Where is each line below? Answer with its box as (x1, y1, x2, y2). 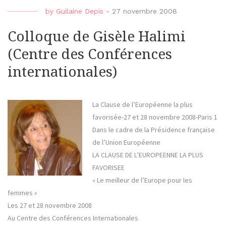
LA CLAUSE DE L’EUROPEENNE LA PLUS (92, 150, 203, 160)
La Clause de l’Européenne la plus (92, 100, 193, 109)
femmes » (8, 188, 37, 198)
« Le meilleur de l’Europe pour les (92, 176, 192, 185)
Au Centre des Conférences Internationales (8, 213, 138, 223)
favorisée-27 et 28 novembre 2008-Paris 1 (92, 112, 217, 122)
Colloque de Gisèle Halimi (8, 28, 186, 45)
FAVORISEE (92, 163, 125, 173)
